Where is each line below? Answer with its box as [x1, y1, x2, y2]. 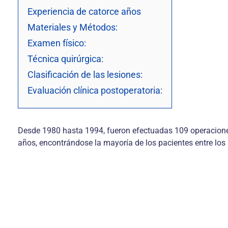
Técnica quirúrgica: [27, 53, 103, 64]
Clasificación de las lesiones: [27, 69, 142, 80]
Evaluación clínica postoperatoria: [27, 85, 162, 96]
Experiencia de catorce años [27, 6, 141, 17]
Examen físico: [27, 38, 86, 48]
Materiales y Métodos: [27, 22, 118, 33]
